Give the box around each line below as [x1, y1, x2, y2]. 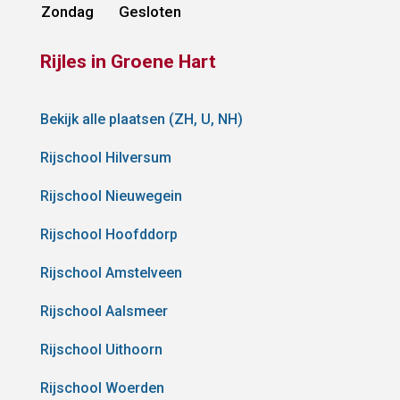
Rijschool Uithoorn [39, 341, 162, 359]
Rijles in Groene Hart [39, 51, 216, 73]
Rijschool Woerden [39, 379, 164, 397]
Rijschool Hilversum [39, 149, 171, 167]
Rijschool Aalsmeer [39, 303, 168, 321]
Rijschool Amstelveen [39, 264, 182, 282]
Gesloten [118, 3, 181, 21]
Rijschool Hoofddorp [39, 226, 178, 244]
